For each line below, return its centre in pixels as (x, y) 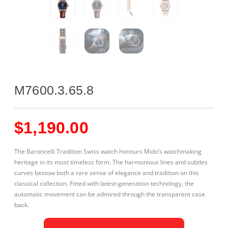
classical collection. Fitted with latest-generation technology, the (104, 183)
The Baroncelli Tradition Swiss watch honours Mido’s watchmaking (108, 151)
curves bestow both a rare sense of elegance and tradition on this (107, 173)
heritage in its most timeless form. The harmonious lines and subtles (111, 162)
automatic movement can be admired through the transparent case (110, 194)
